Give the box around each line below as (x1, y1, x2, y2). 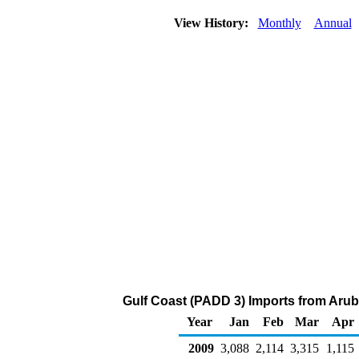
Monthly (257, 16, 301, 30)
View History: (170, 16, 255, 30)
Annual (313, 16, 352, 30)
